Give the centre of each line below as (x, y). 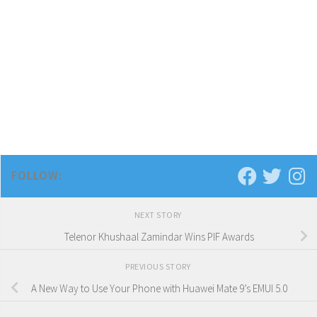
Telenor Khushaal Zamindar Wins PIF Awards (159, 236)
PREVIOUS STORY (159, 267)
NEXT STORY (159, 215)
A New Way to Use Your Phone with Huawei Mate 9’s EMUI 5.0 (159, 288)
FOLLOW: (37, 176)
